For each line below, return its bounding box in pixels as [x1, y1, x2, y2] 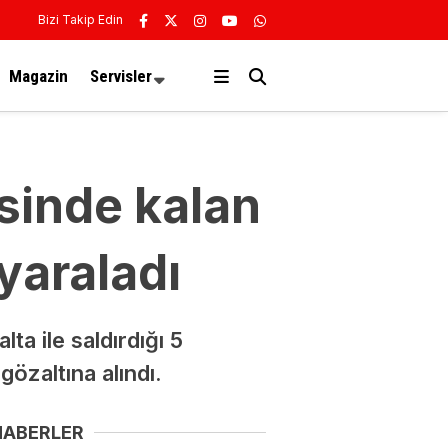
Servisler [90, 65, 152, 86]
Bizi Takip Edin [38, 12, 123, 27]
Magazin [9, 65, 68, 86]
